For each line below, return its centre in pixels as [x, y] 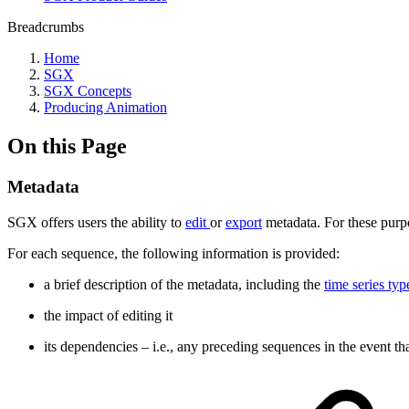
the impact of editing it [108, 315]
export [244, 222]
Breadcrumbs [46, 27]
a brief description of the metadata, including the [184, 284]
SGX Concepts [88, 91]
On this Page [67, 146]
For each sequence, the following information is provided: [173, 253]
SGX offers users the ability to [96, 222]
